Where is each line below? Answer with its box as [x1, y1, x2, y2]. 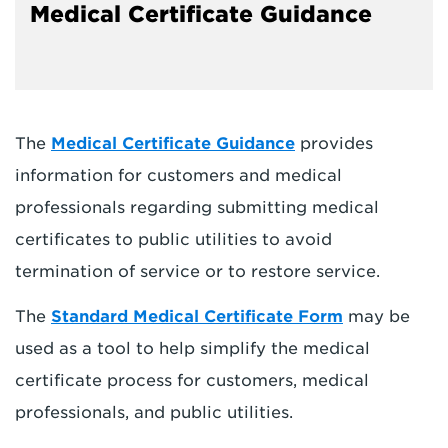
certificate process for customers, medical [15, 371, 369, 390]
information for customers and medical [15, 166, 342, 185]
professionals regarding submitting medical [15, 198, 379, 217]
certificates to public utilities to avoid [15, 230, 332, 249]
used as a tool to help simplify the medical [15, 339, 370, 358]
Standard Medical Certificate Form [51, 307, 343, 326]
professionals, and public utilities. [15, 403, 293, 422]
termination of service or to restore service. [15, 262, 380, 281]
